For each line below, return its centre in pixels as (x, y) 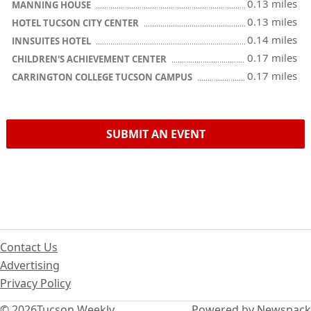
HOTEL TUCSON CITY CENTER (76, 23)
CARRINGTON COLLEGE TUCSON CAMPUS (103, 77)
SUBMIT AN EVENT (155, 134)
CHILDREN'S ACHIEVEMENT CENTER (90, 59)
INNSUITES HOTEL (52, 41)
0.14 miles (272, 40)
